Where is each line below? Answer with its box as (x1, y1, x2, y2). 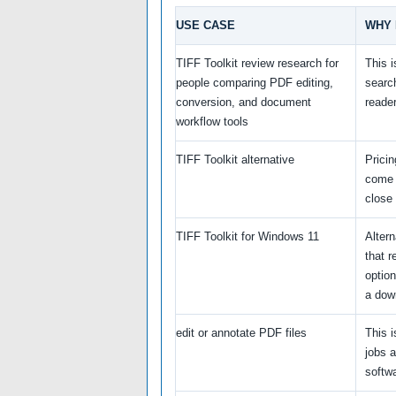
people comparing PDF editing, (176, 75, 333, 89)
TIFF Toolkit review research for (176, 56, 339, 70)
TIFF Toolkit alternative (176, 152, 294, 166)
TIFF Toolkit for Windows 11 (176, 229, 319, 243)
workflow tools (176, 114, 248, 128)
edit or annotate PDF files (176, 325, 307, 339)
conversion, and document (176, 95, 311, 109)
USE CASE (176, 18, 235, 32)
